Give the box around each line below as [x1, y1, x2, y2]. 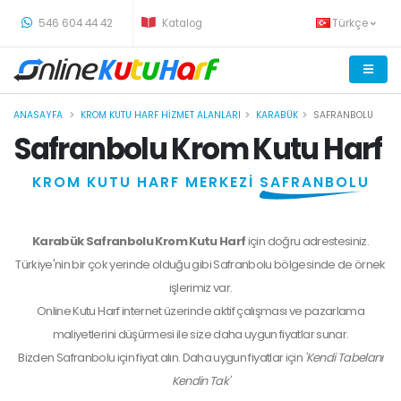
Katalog [159, 16, 202, 30]
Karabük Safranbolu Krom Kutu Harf [31, 233, 248, 250]
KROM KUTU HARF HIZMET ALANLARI [81, 108, 241, 122]
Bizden [18, 349, 56, 366]
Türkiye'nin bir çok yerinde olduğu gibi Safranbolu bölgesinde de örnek [15, 256, 386, 273]
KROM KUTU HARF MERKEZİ [31, 173, 260, 192]
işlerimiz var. [168, 279, 233, 296]
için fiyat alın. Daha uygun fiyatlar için [115, 349, 305, 366]
